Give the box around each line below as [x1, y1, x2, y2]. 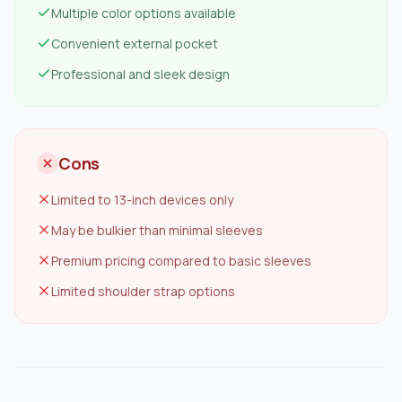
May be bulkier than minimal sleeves [51, 222, 263, 239]
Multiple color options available [51, 4, 236, 22]
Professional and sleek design [51, 66, 230, 83]
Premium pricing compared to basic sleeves [51, 252, 311, 269]
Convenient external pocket [51, 35, 218, 52]
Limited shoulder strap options [51, 283, 235, 300]
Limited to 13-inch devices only [51, 191, 233, 208]
